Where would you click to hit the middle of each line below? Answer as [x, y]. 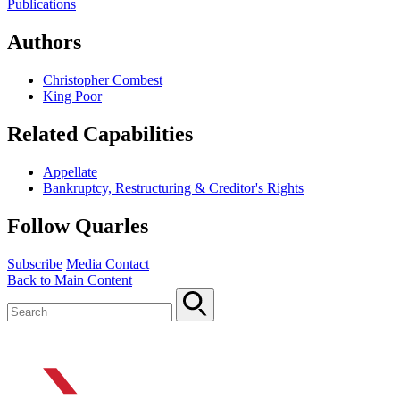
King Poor [72, 96]
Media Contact [108, 263]
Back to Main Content [70, 279]
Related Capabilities [100, 134]
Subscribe [35, 263]
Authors [44, 42]
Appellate [70, 171]
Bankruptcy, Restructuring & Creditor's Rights [173, 187]
